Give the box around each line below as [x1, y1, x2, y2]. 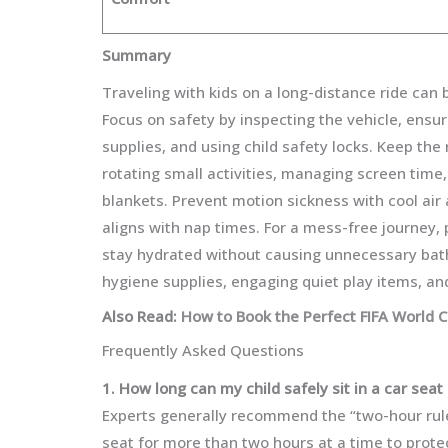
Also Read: [102, 305, 177, 326]
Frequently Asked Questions [102, 340, 304, 360]
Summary [102, 44, 171, 65]
